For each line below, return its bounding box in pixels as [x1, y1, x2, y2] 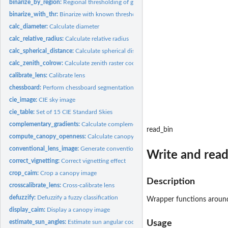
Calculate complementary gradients [81, 121, 176, 127]
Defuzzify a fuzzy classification [37, 194, 119, 201]
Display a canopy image [47, 206, 110, 213]
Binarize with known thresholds [60, 11, 144, 17]
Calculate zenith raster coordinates [65, 60, 157, 66]
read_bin [147, 126, 173, 133]
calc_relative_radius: [9, 35, 66, 42]
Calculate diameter [49, 23, 100, 30]
